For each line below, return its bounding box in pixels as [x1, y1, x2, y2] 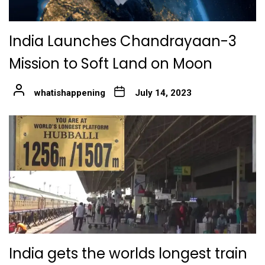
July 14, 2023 [134, 88, 192, 99]
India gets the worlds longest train [9, 244, 247, 264]
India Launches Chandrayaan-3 [9, 31, 237, 51]
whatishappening [34, 88, 105, 99]
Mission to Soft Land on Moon [9, 54, 212, 74]
